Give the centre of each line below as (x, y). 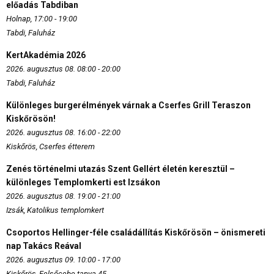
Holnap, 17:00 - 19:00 (42, 18)
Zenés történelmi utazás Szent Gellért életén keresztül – (120, 168)
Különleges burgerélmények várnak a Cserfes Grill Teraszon (128, 105)
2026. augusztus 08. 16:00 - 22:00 (63, 132)
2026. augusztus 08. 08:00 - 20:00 (63, 68)
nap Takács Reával (44, 246)
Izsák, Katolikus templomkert (55, 210)
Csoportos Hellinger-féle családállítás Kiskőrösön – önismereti (136, 232)
